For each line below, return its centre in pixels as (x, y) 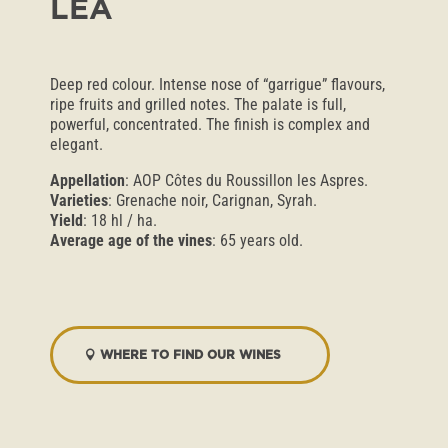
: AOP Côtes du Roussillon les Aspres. (246, 180)
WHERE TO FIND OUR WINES (190, 355)
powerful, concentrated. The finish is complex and (210, 124)
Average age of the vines (131, 240)
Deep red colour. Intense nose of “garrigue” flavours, (217, 84)
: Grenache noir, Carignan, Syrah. (212, 200)
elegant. (76, 144)
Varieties (79, 200)
